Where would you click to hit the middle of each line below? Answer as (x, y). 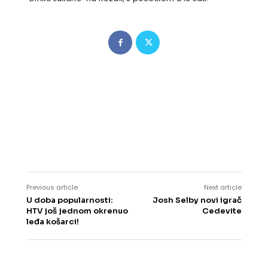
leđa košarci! (53, 222)
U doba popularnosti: (70, 200)
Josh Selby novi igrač (197, 200)
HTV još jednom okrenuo (77, 211)
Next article (223, 188)
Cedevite (222, 211)
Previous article (52, 188)
